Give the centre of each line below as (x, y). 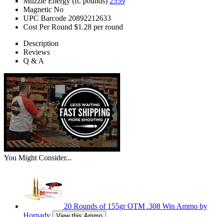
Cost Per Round (48, 27)
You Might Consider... (38, 158)
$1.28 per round (99, 27)
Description (41, 44)
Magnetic (38, 10)
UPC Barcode (45, 18)
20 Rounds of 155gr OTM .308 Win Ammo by (136, 206)
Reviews (37, 52)
